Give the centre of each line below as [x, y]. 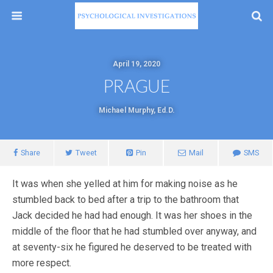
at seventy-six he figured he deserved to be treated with [132, 247]
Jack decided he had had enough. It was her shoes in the [132, 215]
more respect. [42, 263]
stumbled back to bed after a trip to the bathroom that [126, 200]
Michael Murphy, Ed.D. [136, 110]
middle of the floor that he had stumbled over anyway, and [134, 231]
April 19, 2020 [136, 64]
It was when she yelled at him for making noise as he [125, 184]
